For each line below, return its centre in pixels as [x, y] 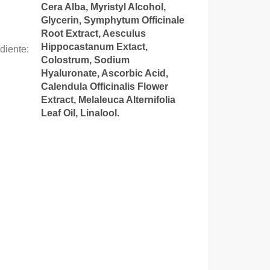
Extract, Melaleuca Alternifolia [108, 99]
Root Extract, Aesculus [93, 33]
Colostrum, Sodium [85, 60]
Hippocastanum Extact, [94, 46]
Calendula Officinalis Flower [104, 86]
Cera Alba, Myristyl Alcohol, [103, 7]
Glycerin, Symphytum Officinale [112, 20]
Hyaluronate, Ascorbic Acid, [104, 73]
